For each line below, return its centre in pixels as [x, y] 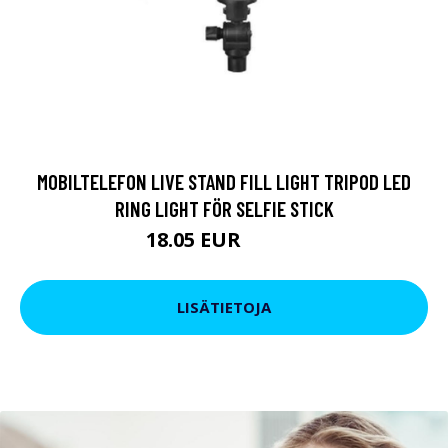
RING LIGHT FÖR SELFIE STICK [224, 208]
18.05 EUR [196, 239]
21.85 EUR [274, 242]
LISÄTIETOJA [224, 307]
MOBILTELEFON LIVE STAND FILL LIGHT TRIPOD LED [224, 181]
